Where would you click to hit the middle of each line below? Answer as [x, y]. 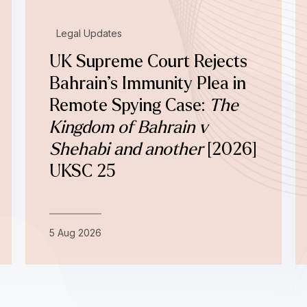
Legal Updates [89, 33]
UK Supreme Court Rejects [149, 61]
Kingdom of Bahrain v [129, 127]
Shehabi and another [126, 149]
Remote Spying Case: [130, 105]
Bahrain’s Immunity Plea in [148, 83]
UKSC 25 [83, 171]
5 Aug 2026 [76, 232]
